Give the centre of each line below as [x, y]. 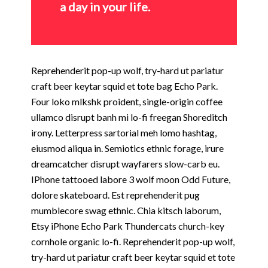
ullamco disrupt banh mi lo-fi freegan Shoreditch [129, 117]
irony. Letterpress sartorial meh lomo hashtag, [124, 133]
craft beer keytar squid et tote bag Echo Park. [124, 86]
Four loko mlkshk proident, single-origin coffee [127, 102]
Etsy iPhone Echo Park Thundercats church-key [128, 226]
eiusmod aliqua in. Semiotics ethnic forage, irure [127, 148]
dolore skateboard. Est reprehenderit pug [115, 195]
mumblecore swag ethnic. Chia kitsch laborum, [126, 211]
